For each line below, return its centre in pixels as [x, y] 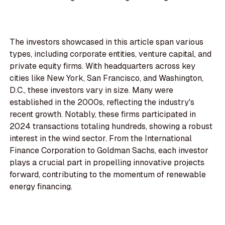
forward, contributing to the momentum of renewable [108, 175]
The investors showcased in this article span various [107, 42]
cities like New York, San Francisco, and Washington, [107, 78]
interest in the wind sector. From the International [101, 139]
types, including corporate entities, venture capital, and [111, 54]
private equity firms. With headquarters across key [103, 66]
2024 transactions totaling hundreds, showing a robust [111, 127]
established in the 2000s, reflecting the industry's [102, 102]
